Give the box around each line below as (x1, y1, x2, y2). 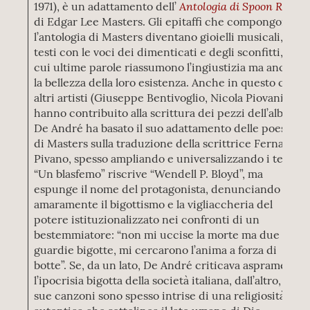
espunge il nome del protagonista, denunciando (34, 182, 281, 196)
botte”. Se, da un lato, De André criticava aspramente (34, 258, 304, 272)
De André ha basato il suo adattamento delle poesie (34, 121, 296, 135)
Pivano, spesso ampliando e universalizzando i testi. (34, 152, 299, 165)
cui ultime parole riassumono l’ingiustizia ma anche (34, 60, 299, 74)
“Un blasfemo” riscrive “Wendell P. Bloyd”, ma (34, 167, 264, 181)
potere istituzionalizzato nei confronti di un (34, 212, 260, 226)
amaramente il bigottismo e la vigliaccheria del (34, 197, 273, 211)
